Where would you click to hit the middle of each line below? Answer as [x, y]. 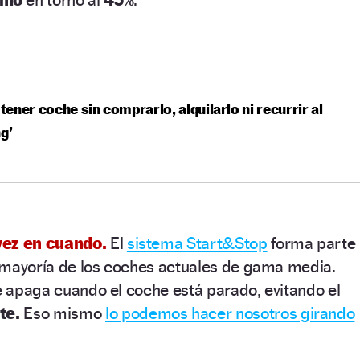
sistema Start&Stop [197, 243]
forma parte [311, 243]
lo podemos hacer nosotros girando [230, 313]
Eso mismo [62, 313]
